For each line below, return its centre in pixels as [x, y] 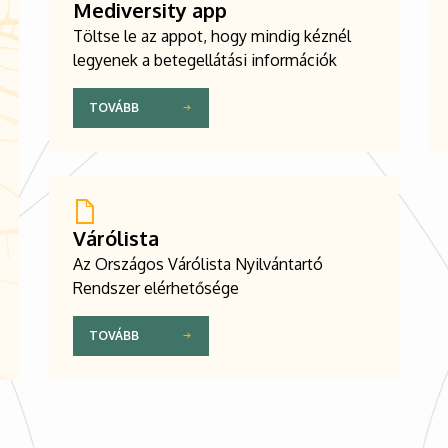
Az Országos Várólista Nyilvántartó [198, 263]
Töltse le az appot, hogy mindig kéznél [212, 35]
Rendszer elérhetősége [156, 287]
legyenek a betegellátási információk [205, 59]
